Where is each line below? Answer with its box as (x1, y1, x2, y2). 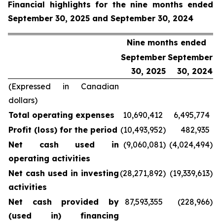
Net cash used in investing (8, 168, 119, 178)
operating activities (8, 153, 90, 163)
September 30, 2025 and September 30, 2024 (8, 13, 193, 23)
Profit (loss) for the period (8, 125, 117, 135)
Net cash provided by (8, 197, 119, 207)
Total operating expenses (8, 110, 114, 120)
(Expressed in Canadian (8, 81, 119, 91)
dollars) (8, 95, 37, 105)
